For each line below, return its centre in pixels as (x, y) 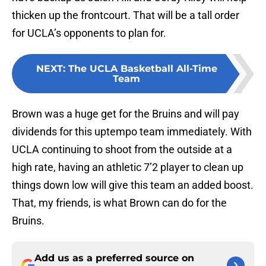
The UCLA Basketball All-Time (142, 69)
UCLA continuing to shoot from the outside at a (122, 150)
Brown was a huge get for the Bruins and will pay (126, 114)
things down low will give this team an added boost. (133, 185)
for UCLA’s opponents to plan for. (89, 33)
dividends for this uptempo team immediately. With (132, 132)
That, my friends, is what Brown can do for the (119, 203)
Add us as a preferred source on (114, 258)
